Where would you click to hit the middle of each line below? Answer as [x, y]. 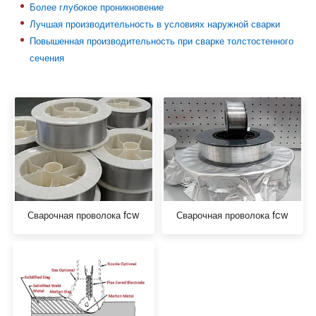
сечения [47, 59]
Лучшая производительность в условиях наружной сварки [154, 25]
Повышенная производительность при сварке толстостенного [161, 42]
